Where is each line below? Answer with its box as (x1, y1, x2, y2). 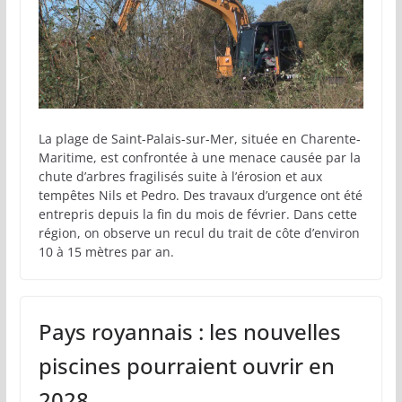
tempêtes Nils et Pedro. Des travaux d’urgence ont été (38, 186, 363, 204)
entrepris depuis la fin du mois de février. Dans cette (38, 205, 357, 223)
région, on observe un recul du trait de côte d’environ (38, 223, 360, 241)
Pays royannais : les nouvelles (38, 316, 341, 346)
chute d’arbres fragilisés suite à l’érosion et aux (38, 167, 322, 185)
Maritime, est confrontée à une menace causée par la (38, 148, 361, 166)
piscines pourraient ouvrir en (38, 350, 335, 380)
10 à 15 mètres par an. (38, 242, 174, 260)
